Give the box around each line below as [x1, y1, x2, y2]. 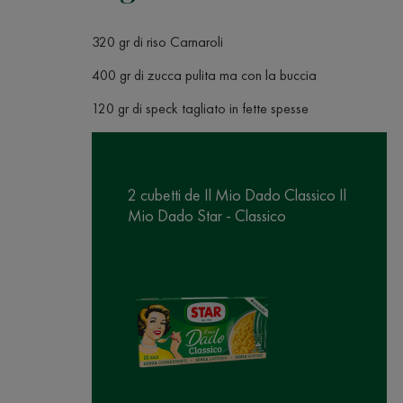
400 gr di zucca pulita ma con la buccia [92, 66, 317, 85]
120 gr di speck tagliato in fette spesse [92, 99, 309, 118]
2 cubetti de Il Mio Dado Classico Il [128, 184, 346, 205]
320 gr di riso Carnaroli [92, 32, 223, 51]
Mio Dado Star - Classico [128, 205, 286, 226]
